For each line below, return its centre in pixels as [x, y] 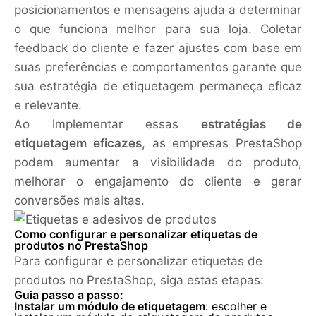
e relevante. [48, 105]
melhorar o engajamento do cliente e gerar [158, 182]
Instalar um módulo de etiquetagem [110, 307]
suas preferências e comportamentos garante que [158, 67]
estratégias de [251, 124]
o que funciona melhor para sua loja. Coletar [158, 29]
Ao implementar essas [108, 124]
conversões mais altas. [79, 201]
